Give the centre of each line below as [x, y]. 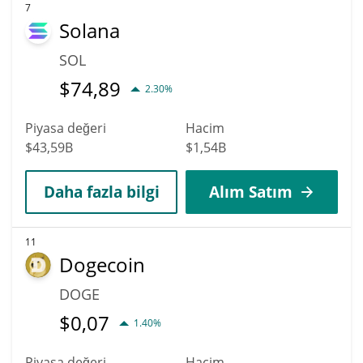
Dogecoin [102, 264]
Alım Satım [250, 191]
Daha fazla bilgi [101, 191]
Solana [90, 30]
